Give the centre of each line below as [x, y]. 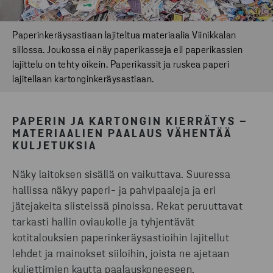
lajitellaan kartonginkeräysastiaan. [83, 80]
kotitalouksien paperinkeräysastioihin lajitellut [121, 238]
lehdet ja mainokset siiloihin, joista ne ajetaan [121, 254]
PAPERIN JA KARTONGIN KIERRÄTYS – [130, 122]
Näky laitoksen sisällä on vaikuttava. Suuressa [121, 175]
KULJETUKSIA [55, 146]
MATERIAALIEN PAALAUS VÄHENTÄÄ [122, 134]
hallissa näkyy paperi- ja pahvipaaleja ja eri [114, 191]
